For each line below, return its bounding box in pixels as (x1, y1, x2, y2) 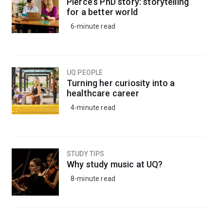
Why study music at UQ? (67, 159, 163, 169)
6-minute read (71, 22, 116, 30)
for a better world (67, 7, 138, 17)
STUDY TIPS (67, 150, 105, 158)
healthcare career (67, 88, 139, 98)
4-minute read (71, 104, 116, 111)
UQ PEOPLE (67, 69, 103, 76)
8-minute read (71, 175, 116, 182)
